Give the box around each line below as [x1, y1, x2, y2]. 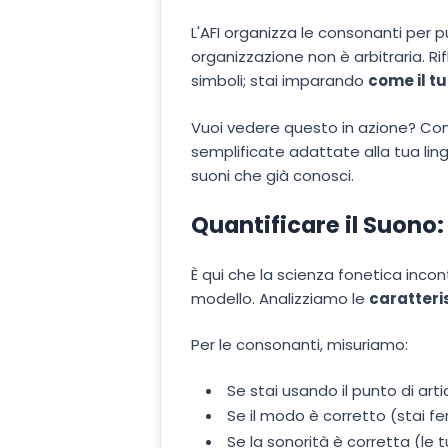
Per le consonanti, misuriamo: [191, 334, 408, 356]
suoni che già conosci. [191, 164, 354, 186]
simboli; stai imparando [191, 70, 368, 92]
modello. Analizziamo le [191, 287, 365, 309]
